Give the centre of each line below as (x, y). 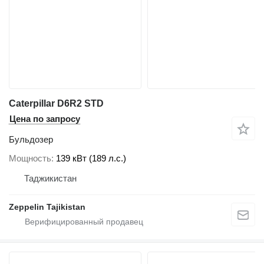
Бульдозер (31, 140)
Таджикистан (50, 178)
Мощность (30, 158)
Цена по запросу (45, 119)
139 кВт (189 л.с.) (91, 158)
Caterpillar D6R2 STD (56, 104)
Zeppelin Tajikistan (47, 207)
